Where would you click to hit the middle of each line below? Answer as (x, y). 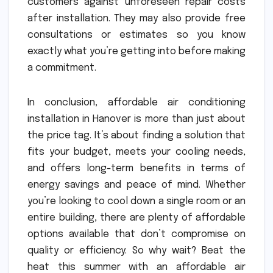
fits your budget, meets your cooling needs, (136, 152)
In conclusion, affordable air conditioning (136, 102)
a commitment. (62, 68)
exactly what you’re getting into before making (136, 51)
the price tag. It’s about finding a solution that (136, 135)
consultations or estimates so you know (136, 35)
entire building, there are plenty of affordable (136, 218)
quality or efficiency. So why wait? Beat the (136, 250)
